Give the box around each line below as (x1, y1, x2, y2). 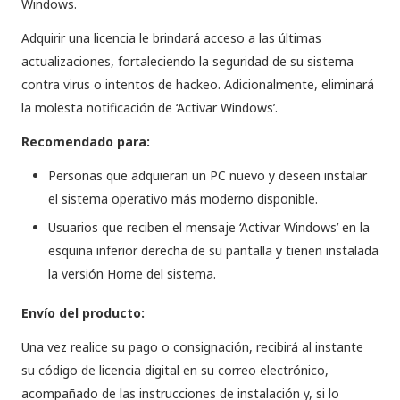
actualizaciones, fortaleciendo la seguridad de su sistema (21, 52, 354, 70)
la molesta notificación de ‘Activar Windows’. (21, 98, 278, 116)
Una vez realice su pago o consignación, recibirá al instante (21, 337, 363, 355)
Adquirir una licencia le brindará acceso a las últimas (21, 29, 321, 46)
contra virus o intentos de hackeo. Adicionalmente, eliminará (21, 75, 374, 93)
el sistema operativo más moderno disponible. (48, 189, 318, 207)
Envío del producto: (21, 304, 145, 321)
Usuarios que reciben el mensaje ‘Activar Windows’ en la (48, 218, 370, 236)
